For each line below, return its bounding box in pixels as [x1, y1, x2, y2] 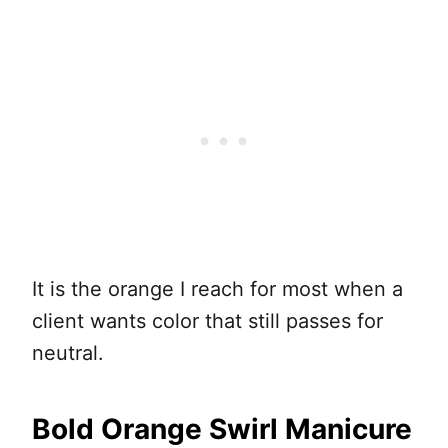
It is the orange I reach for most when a [32, 277, 403, 302]
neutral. [32, 341, 104, 366]
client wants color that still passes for [32, 309, 383, 334]
